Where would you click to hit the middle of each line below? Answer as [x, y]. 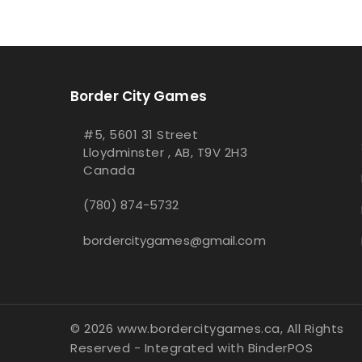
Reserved [102, 347]
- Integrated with [191, 347]
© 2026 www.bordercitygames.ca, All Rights [207, 328]
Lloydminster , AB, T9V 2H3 [166, 152]
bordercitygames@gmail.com [175, 240]
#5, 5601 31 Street [141, 134]
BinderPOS [280, 347]
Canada [109, 170]
